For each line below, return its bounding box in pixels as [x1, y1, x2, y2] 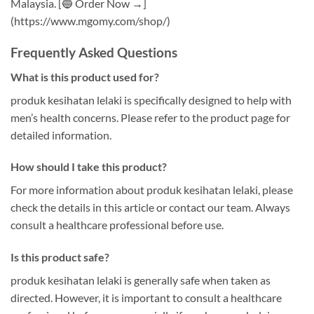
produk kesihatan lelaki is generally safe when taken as [11, 273, 271, 287]
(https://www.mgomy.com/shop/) [11, 14, 170, 28]
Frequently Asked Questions [11, 44, 177, 61]
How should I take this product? [11, 160, 167, 174]
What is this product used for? [11, 69, 159, 83]
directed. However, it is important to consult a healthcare [11, 291, 282, 305]
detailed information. [11, 128, 111, 142]
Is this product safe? [11, 250, 109, 264]
